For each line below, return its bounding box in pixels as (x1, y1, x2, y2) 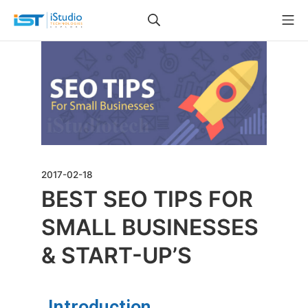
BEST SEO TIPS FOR (41, 186, 253, 213)
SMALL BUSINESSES (41, 214, 258, 241)
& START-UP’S (41, 242, 192, 269)
